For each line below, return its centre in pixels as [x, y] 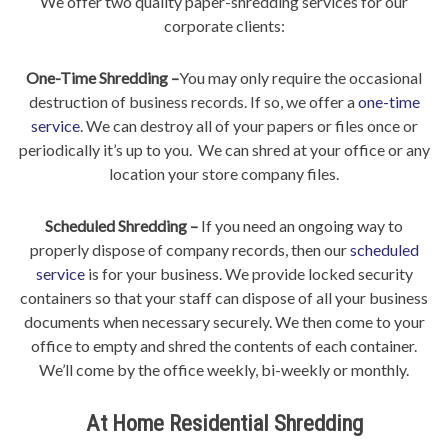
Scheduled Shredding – [123, 226]
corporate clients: [224, 26]
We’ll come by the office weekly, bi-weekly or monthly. [224, 370]
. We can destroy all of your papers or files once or [248, 126]
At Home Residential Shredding [224, 423]
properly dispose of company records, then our [189, 250]
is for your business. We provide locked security [248, 274]
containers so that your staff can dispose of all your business [224, 298]
